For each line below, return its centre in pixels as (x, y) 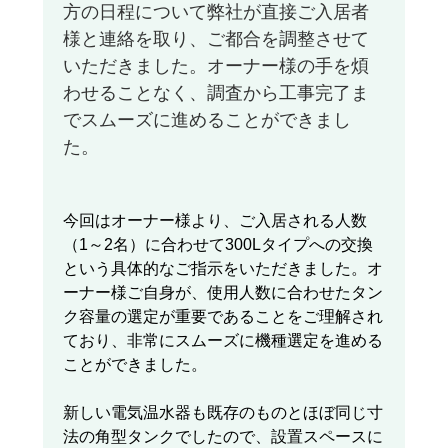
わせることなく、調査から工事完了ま (215, 93)
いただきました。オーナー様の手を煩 (215, 66)
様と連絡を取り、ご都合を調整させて (215, 39)
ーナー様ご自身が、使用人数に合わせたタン (222, 293)
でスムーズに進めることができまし (206, 120)
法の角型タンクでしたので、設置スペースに (222, 437)
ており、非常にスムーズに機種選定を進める (222, 341)
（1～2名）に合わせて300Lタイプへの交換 (217, 245)
